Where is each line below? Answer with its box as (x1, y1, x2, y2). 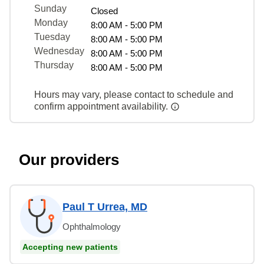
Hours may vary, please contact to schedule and (34, 89, 233, 100)
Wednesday (34, 45, 84, 56)
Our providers (19, 150, 119, 169)
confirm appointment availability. (34, 101, 170, 111)
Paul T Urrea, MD (62, 200, 147, 213)
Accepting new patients (22, 242, 118, 252)
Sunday (34, 3, 67, 14)
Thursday (34, 60, 74, 70)
